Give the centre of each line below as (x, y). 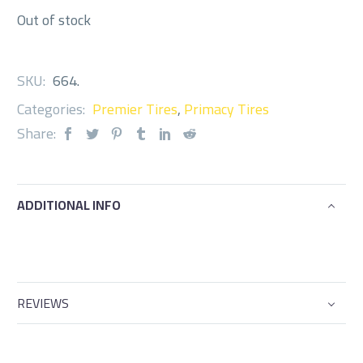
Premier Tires (135, 109)
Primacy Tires (226, 109)
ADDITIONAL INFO (69, 205)
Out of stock (54, 20)
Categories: (53, 109)
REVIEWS (43, 303)
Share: (36, 134)
